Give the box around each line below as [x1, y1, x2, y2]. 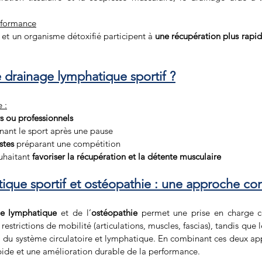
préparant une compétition [14, 137, 120, 149]
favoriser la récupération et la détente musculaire [32, 150, 221, 162]
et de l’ [57, 206, 91, 218]
